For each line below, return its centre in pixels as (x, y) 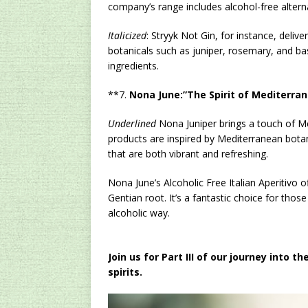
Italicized (127, 35)
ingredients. (133, 66)
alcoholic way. (139, 213)
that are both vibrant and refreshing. (188, 154)
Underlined (132, 123)
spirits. (125, 272)
